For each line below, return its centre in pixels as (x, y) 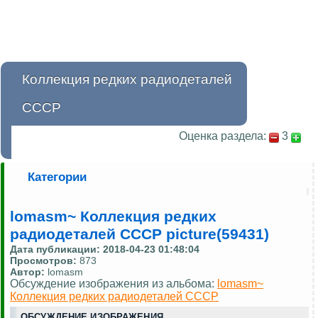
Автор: (27, 272)
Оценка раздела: (223, 136)
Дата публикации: (56, 250)
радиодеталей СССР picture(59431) (139, 235)
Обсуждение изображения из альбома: (114, 284)
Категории (57, 177)
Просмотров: (45, 261)
